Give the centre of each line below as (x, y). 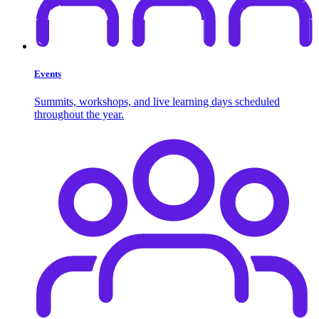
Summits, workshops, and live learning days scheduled (157, 102)
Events (48, 74)
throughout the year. (79, 115)
